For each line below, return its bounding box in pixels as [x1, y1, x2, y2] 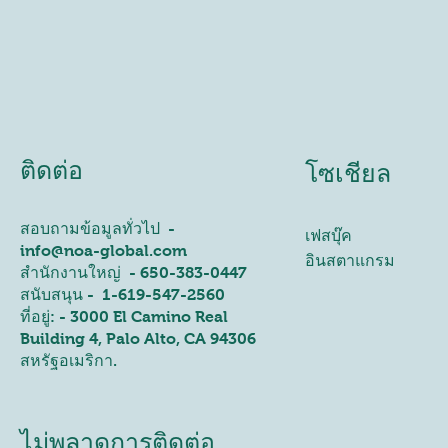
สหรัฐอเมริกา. [20, 351, 117, 369]
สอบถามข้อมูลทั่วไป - [20, 219, 175, 237]
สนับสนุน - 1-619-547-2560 [20, 285, 225, 303]
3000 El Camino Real [70, 307, 228, 325]
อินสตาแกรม [305, 251, 396, 269]
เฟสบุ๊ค [305, 226, 353, 244]
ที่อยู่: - [20, 307, 70, 325]
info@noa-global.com [20, 241, 187, 259]
